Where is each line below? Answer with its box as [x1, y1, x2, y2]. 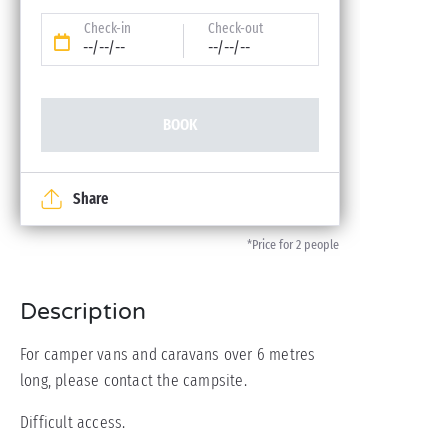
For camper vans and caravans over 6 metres [20, 344, 316, 365]
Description [20, 298, 146, 326]
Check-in [84, 20, 131, 37]
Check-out [208, 20, 263, 37]
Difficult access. [20, 412, 126, 433]
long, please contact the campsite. [20, 370, 247, 391]
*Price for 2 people [247, 237, 339, 253]
